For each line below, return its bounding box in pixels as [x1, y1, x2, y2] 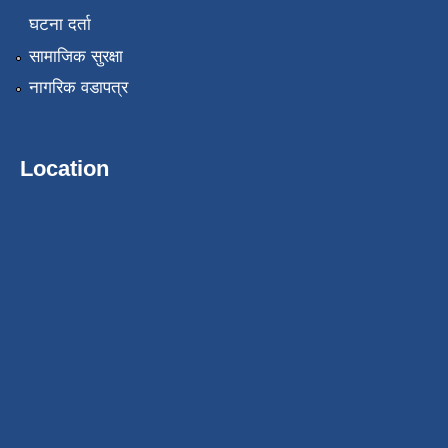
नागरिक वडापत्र [28, 77, 128, 97]
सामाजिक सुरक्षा [28, 46, 123, 66]
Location [20, 155, 109, 181]
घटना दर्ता [28, 15, 91, 35]
